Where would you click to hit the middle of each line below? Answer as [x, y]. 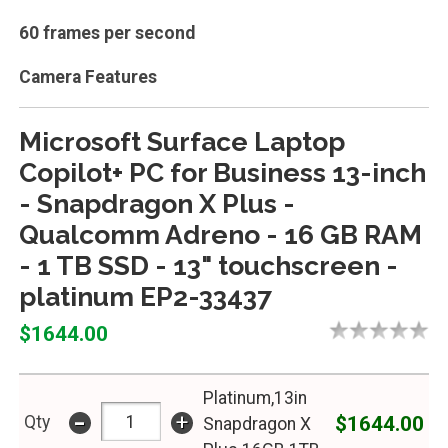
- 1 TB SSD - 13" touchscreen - [208, 265]
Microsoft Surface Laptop [181, 141]
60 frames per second [106, 32]
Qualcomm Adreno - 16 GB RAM [220, 234]
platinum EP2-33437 [145, 296]
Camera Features [87, 76]
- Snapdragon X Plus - [156, 203]
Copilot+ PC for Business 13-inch [222, 172]
